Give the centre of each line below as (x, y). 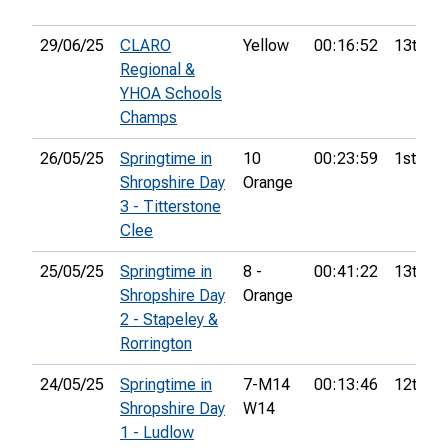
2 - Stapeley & (169, 320)
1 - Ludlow (157, 433)
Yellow (266, 46)
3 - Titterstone (170, 207)
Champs (148, 118)
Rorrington (156, 344)
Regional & (157, 70)
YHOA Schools (171, 94)
